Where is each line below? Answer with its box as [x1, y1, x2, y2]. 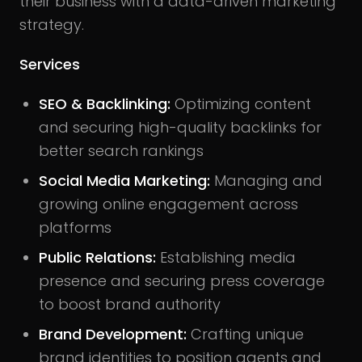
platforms [39, 217, 112, 238]
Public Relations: [39, 247, 160, 268]
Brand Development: [39, 324, 187, 345]
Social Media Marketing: [39, 170, 210, 192]
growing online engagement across [39, 194, 298, 215]
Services [19, 54, 84, 75]
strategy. [19, 15, 84, 36]
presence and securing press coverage [39, 271, 325, 292]
